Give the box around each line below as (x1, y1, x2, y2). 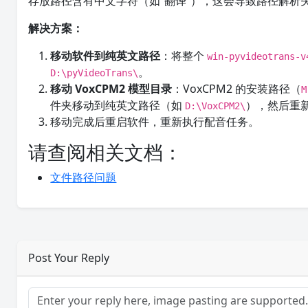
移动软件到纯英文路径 (50, 48, 161, 63)
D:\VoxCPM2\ (185, 100, 246, 111)
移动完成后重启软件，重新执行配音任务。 (50, 114, 260, 129)
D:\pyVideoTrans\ (50, 67, 139, 78)
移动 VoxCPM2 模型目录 (50, 81, 173, 96)
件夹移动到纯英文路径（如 (50, 98, 186, 113)
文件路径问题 (50, 170, 117, 185)
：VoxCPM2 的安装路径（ (172, 81, 302, 96)
